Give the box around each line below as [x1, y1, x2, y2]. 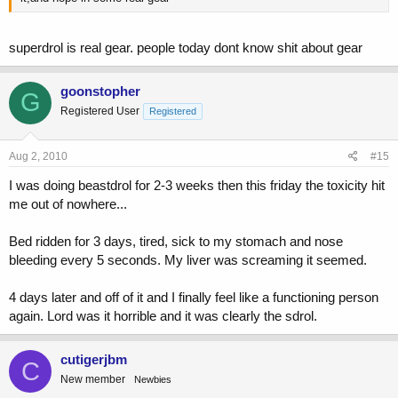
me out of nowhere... [9, 196, 127, 212]
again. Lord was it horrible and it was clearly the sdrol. [9, 308, 317, 324]
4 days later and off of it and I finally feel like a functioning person [9, 290, 378, 306]
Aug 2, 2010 [9, 150, 68, 163]
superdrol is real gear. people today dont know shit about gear [9, 39, 362, 55]
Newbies [134, 374, 171, 386]
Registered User [60, 104, 139, 117]
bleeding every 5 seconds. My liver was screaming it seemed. [9, 252, 367, 268]
